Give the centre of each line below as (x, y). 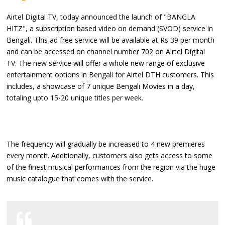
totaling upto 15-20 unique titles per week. (75, 97)
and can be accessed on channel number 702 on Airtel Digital (106, 51)
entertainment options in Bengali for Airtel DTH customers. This (110, 74)
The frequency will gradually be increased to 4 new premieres (106, 144)
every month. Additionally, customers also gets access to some (110, 155)
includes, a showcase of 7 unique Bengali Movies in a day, (101, 86)
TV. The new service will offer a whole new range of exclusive (106, 63)
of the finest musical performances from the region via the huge (111, 167)
